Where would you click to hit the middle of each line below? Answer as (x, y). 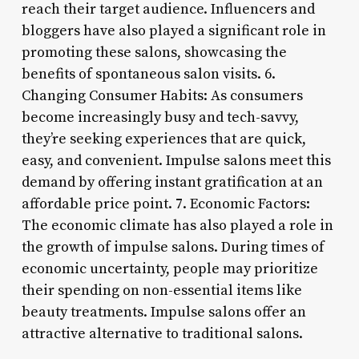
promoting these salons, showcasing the (154, 52)
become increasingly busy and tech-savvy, (160, 117)
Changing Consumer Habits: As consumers (162, 95)
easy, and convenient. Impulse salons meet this (176, 160)
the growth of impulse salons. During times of (173, 247)
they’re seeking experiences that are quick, (163, 139)
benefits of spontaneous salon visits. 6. (148, 74)
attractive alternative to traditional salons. (162, 333)
